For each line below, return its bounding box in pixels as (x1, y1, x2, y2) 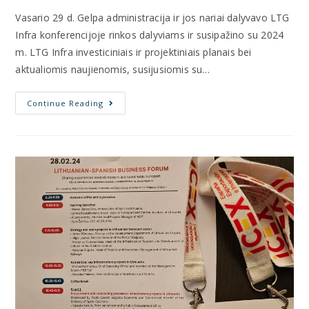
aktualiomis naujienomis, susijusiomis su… (15, 62, 210, 76)
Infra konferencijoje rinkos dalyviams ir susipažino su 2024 (15, 28, 284, 41)
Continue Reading (27, 97, 104, 108)
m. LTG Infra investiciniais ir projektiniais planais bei (15, 45, 252, 59)
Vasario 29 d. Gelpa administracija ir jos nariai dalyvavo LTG (15, 10, 290, 24)
